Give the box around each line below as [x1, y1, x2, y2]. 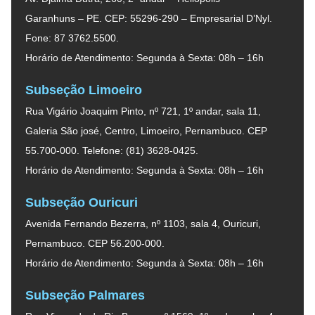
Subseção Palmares [25, 288, 145, 302]
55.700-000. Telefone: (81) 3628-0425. [25, 144, 198, 156]
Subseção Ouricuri [25, 195, 138, 210]
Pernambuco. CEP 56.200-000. [25, 237, 165, 249]
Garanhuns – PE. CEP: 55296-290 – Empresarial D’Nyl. [25, 12, 272, 24]
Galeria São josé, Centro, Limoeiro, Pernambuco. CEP [25, 124, 267, 136]
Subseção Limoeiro [25, 82, 142, 97]
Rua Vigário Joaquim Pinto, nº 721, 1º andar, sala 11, [25, 105, 261, 117]
